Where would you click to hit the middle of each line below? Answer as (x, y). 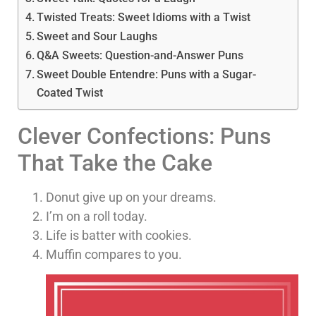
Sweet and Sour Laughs (97, 37)
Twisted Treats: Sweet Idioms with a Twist (144, 18)
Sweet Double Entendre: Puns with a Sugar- (147, 75)
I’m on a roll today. (97, 217)
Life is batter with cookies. (119, 236)
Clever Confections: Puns (144, 136)
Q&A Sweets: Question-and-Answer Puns (140, 56)
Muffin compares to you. (114, 255)
